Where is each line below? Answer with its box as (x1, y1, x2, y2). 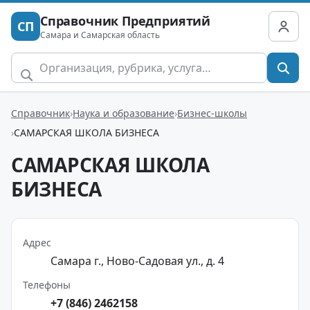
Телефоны (23, 278, 71, 291)
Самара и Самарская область (40, 28, 160, 41)
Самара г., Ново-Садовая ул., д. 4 (51, 253, 224, 268)
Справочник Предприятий (40, 12, 211, 29)
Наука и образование (73, 106, 174, 120)
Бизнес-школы (177, 106, 247, 120)
